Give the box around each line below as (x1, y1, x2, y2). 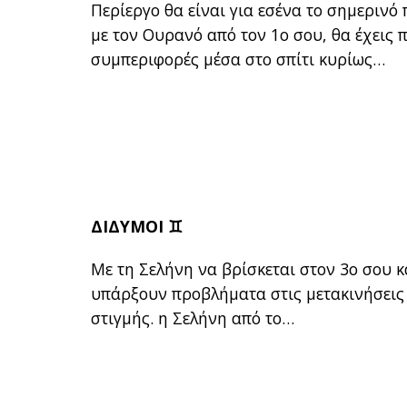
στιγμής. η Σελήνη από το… (91, 307, 295, 330)
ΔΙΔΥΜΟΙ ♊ (91, 215, 184, 238)
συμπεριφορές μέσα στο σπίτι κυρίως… (91, 48, 386, 71)
